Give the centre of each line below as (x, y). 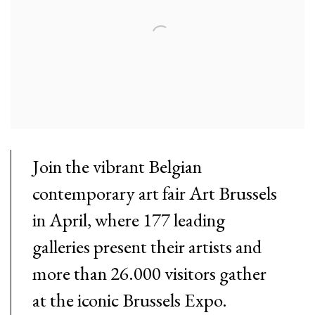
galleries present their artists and (147, 246)
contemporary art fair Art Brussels (155, 193)
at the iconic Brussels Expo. (130, 300)
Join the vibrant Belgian (117, 166)
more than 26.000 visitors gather (149, 273)
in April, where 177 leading (129, 219)
